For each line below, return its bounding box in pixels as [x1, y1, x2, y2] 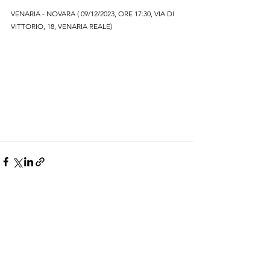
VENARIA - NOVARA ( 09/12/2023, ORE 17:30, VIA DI [11, 9, 176, 18]
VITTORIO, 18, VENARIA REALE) [11, 22, 112, 31]
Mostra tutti [149, 212, 193, 223]
